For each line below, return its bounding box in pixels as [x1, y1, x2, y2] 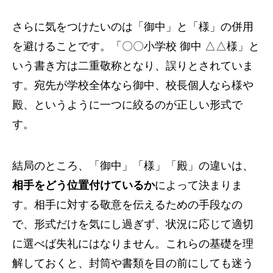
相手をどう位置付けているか [12, 179, 155, 191]
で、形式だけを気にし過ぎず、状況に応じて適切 [12, 218, 253, 230]
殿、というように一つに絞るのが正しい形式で [12, 98, 243, 111]
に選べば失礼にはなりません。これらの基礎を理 [12, 237, 253, 250]
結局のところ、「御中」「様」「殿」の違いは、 [12, 159, 253, 172]
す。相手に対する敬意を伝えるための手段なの [12, 198, 243, 211]
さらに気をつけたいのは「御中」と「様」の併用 [12, 20, 253, 33]
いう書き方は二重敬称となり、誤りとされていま [12, 59, 253, 72]
